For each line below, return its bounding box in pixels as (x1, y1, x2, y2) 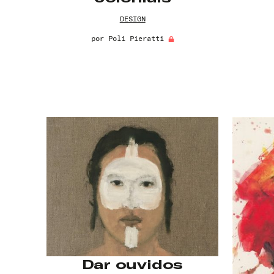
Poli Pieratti (108, 34, 164, 43)
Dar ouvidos (82, 256, 183, 272)
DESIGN (119, 14, 146, 24)
